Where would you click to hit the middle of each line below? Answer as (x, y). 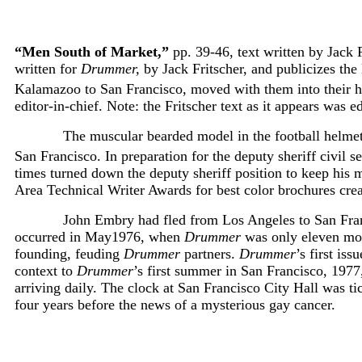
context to (46, 270)
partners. (210, 253)
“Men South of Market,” (92, 51)
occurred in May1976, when (99, 236)
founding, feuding (69, 253)
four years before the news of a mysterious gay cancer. (175, 304)
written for (46, 68)
